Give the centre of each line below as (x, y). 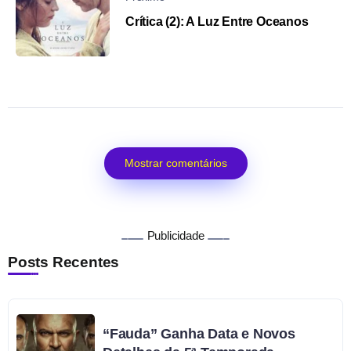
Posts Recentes (64, 262)
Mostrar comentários (175, 163)
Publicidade (175, 236)
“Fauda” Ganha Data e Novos (199, 334)
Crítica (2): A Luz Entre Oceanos (217, 22)
